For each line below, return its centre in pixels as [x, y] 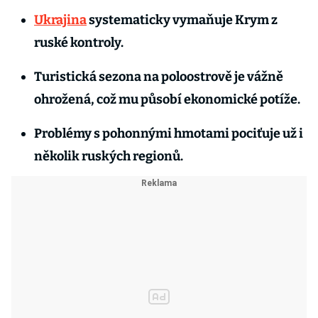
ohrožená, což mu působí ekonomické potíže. [168, 99]
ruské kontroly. [80, 43]
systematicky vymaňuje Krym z [182, 20]
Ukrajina [60, 20]
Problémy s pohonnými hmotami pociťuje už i [169, 133]
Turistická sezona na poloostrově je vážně [159, 77]
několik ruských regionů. [110, 156]
